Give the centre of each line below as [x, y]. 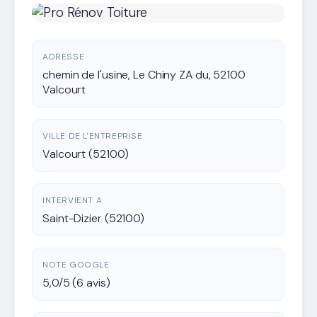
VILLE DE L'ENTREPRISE [93, 136]
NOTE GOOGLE [76, 264]
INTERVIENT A [73, 200]
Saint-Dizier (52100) [93, 218]
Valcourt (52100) [86, 154]
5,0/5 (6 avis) [76, 282]
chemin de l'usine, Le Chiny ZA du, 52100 [144, 74]
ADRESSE [64, 56]
